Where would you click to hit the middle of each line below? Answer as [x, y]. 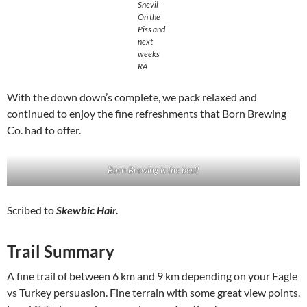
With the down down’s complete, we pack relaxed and [132, 97]
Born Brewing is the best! [153, 170]
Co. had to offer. [44, 130]
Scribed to [32, 210]
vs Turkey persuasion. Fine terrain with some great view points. [153, 293]
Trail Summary [61, 251]
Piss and [151, 29]
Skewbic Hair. [87, 210]
